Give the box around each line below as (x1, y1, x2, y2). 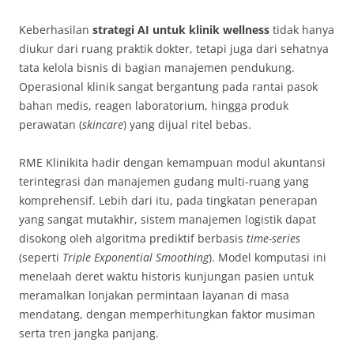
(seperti (19, 250, 62, 265)
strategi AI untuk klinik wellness (92, 22, 269, 38)
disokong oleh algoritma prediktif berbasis (19, 231, 247, 247)
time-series (247, 231, 300, 247)
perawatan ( (19, 117, 82, 133)
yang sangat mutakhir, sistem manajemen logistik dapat (19, 212, 316, 228)
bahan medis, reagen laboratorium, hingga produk (19, 98, 288, 114)
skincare (82, 117, 123, 133)
